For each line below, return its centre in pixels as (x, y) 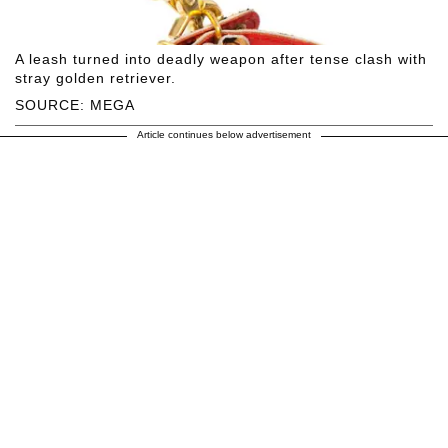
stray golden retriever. (95, 78)
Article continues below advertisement (224, 135)
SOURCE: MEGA (75, 105)
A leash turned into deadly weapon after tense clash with (221, 59)
